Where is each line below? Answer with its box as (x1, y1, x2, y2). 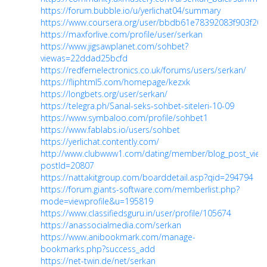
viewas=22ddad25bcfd (41, 52, 128, 64)
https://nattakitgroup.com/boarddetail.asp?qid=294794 (41, 172, 253, 184)
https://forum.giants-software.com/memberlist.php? (41, 184, 240, 195)
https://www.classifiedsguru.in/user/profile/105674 (41, 207, 231, 219)
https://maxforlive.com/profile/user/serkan (41, 29, 203, 41)
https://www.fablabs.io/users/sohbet (41, 124, 180, 136)
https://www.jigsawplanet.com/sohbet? (41, 41, 188, 52)
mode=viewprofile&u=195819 (41, 195, 153, 207)
